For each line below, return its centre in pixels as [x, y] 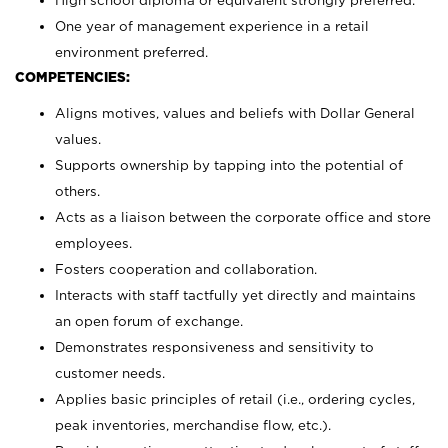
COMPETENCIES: [72, 77]
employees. [93, 243]
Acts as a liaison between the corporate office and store [243, 217]
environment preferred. [131, 52]
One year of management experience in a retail [212, 26]
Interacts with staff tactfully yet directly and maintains [235, 295]
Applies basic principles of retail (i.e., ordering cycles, [235, 399]
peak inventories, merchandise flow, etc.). [193, 425]
